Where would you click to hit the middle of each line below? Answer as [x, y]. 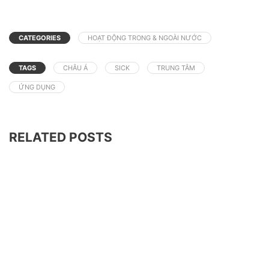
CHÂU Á [75, 68]
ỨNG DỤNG [37, 87]
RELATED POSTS [61, 137]
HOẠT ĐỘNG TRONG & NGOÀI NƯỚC [145, 38]
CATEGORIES [40, 38]
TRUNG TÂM [176, 68]
